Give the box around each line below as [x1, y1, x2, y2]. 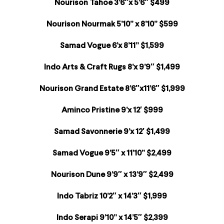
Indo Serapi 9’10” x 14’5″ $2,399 [56, 214, 168, 222]
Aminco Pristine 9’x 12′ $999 [61, 106, 163, 115]
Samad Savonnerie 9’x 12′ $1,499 [54, 128, 170, 136]
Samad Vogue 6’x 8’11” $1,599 [60, 42, 164, 50]
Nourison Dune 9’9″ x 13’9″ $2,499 [50, 171, 173, 179]
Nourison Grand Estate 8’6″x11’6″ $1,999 [39, 85, 185, 93]
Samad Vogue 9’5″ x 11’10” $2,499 [52, 149, 171, 158]
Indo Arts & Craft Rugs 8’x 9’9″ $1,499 [44, 63, 180, 72]
